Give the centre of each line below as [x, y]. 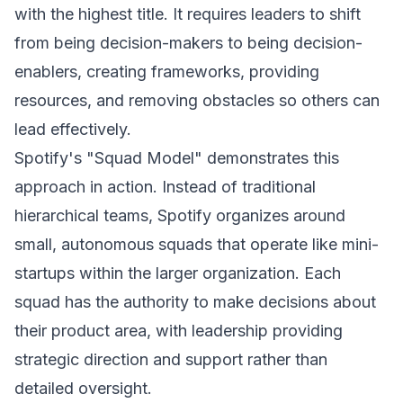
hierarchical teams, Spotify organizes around [180, 215]
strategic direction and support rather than [171, 359]
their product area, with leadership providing [179, 331]
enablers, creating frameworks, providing [167, 72]
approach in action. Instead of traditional [165, 187]
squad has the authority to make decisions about [195, 302]
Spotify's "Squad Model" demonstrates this [177, 158]
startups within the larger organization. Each [178, 273]
